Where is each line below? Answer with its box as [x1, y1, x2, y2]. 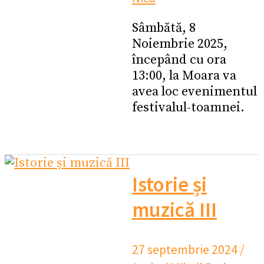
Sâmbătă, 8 [132, 20, 196, 37]
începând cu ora [132, 52, 226, 68]
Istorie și [132, 171, 207, 198]
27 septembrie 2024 [132, 240, 240, 258]
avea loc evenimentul [132, 84, 257, 100]
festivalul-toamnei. [132, 100, 245, 116]
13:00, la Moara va [132, 68, 236, 84]
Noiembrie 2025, [132, 36, 227, 52]
